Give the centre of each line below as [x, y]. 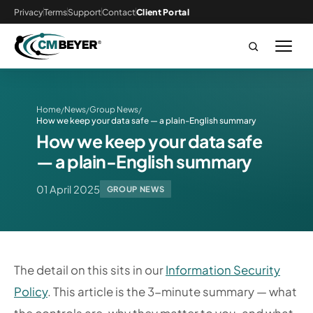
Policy [31, 292]
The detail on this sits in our [90, 270]
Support [85, 12]
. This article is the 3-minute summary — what [172, 292]
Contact [119, 12]
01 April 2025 [68, 189]
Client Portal [163, 12]
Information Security [223, 270]
